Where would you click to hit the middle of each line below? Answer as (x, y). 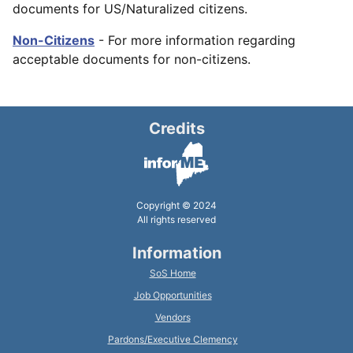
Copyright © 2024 (176, 205)
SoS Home (173, 273)
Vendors (173, 317)
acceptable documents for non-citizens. (132, 59)
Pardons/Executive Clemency (173, 339)
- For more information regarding (195, 41)
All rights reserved (176, 219)
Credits (176, 129)
